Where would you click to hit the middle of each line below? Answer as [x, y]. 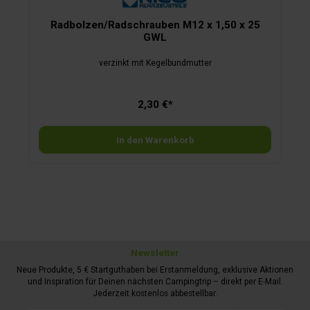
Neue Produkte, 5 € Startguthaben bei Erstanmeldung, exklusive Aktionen [155, 270]
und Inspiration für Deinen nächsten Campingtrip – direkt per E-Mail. [155, 282]
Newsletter [155, 253]
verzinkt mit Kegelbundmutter [155, 63]
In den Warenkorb [155, 139]
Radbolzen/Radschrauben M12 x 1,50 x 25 [155, 25]
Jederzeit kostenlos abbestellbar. [155, 294]
